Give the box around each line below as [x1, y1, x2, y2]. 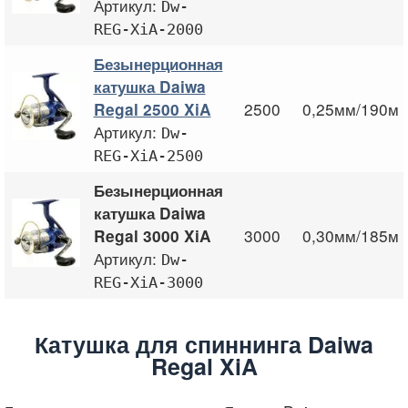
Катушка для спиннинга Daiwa [35, 327, 373, 361]
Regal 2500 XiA [93, 98, 211, 121]
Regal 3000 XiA [93, 225, 211, 248]
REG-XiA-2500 [93, 147, 203, 166]
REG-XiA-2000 [93, 20, 203, 39]
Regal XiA [150, 349, 258, 382]
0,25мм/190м [301, 97, 399, 121]
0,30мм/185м [301, 224, 399, 248]
